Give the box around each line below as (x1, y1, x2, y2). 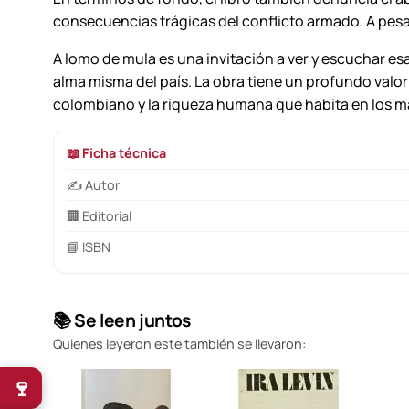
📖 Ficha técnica (67, 143, 166, 162)
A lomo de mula (53, 47, 156, 68)
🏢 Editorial (67, 206, 131, 225)
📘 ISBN (67, 237, 110, 256)
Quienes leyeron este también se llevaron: (53, 334, 306, 352)
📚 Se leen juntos (53, 308, 191, 332)
